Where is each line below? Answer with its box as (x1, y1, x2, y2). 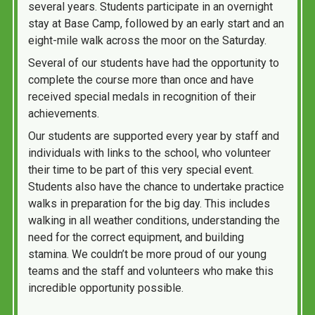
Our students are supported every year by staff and (28, 129, 279, 143)
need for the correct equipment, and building (28, 231, 244, 244)
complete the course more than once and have (28, 73, 254, 86)
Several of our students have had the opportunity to (28, 56, 279, 70)
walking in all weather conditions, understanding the (28, 214, 280, 227)
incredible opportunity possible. (28, 281, 184, 295)
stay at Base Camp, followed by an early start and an (28, 17, 284, 30)
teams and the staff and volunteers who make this (28, 264, 274, 278)
